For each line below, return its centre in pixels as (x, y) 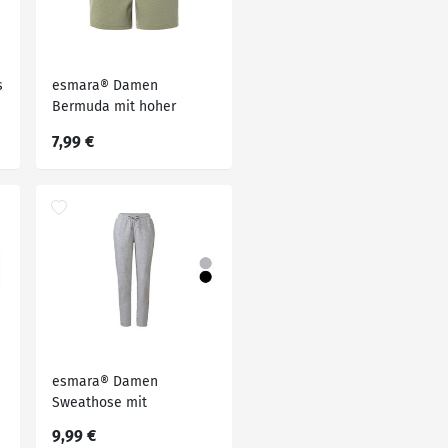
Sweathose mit (100, 402)
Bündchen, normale (114, 423)
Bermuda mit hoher (114, 106)
